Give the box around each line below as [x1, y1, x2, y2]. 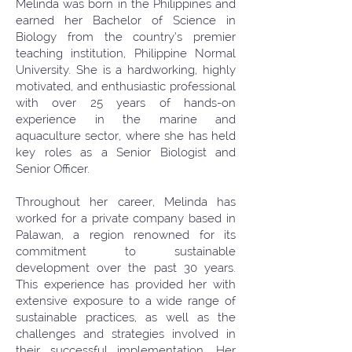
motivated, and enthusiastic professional [16, 79, 236, 93]
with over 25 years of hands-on [16, 96, 236, 110]
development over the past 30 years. [16, 261, 236, 275]
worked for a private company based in [16, 211, 236, 225]
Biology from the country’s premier [16, 30, 236, 44]
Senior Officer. [16, 162, 93, 176]
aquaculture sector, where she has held [16, 129, 236, 143]
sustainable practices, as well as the [16, 310, 236, 324]
